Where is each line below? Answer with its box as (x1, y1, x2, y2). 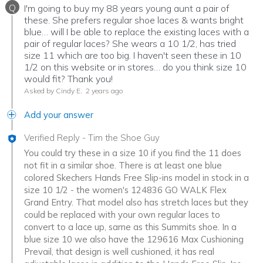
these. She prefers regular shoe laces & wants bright (24, 14, 244, 26)
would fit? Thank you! (24, 73, 113, 85)
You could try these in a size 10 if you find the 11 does (24, 147, 241, 159)
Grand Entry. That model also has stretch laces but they (24, 197, 248, 208)
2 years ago (84, 86, 123, 96)
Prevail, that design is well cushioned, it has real (24, 246, 214, 258)
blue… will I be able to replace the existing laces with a (24, 26, 249, 38)
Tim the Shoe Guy (88, 132, 160, 144)
